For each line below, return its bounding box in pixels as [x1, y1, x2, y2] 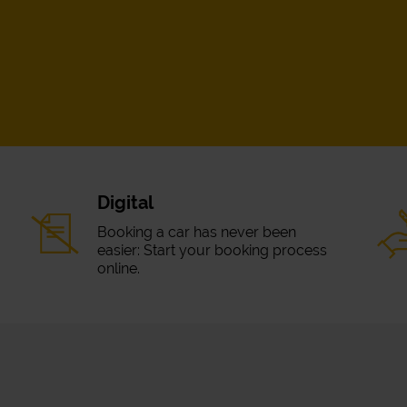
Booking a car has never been [97, 223, 297, 241]
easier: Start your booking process [97, 242, 328, 259]
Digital [97, 192, 154, 213]
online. [97, 260, 141, 277]
